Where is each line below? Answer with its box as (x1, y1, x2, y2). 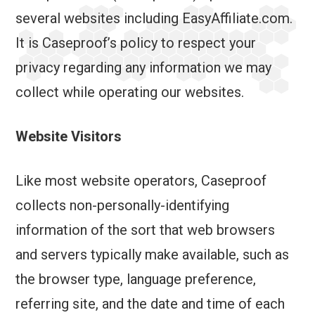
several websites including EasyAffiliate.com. (15, 10, 293, 27)
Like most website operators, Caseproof (15, 172, 267, 190)
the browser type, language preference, (15, 271, 257, 288)
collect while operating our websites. (15, 84, 245, 101)
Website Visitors (15, 128, 122, 146)
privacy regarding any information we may (15, 59, 272, 77)
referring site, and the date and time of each (15, 295, 285, 313)
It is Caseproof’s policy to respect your (15, 34, 257, 52)
